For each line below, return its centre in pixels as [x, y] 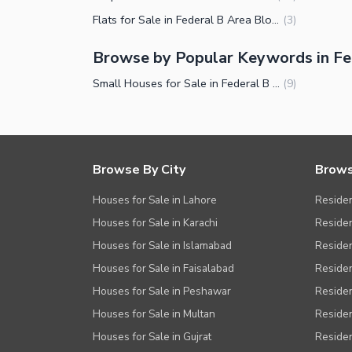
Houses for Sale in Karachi [155, 223]
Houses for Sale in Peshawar [162, 291]
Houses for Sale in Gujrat [152, 337]
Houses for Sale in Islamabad [162, 246]
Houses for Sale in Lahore [155, 200]
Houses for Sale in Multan [154, 314]
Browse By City [139, 170]
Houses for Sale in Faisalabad [163, 269]
